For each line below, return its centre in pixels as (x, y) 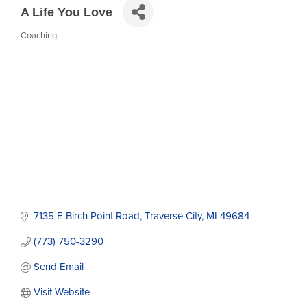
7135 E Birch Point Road (86, 216)
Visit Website (61, 292)
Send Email (58, 267)
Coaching (39, 36)
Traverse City (173, 216)
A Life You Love (66, 12)
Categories (49, 45)
